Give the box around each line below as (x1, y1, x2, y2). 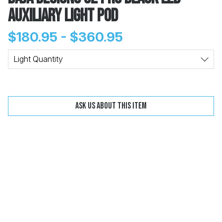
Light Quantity (13, 54, 63, 64)
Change (166, 51, 188, 58)
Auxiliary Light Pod (8, 5, 118, 27)
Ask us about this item (75, 100, 147, 111)
